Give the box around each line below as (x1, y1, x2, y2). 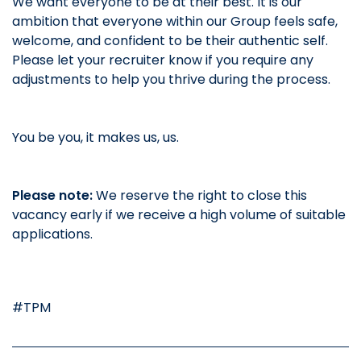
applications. (12, 225, 93, 244)
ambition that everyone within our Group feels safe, (12, 12, 338, 31)
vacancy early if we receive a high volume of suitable (12, 205, 346, 225)
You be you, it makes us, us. (12, 128, 179, 147)
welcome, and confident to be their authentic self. (12, 31, 328, 51)
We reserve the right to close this (96, 186, 307, 205)
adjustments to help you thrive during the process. (12, 70, 330, 89)
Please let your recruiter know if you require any (12, 51, 313, 70)
